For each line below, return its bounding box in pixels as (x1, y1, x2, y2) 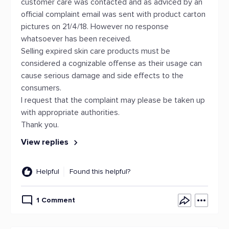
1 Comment (36, 196, 75, 204)
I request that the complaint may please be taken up (21, 95, 205, 105)
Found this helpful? (70, 167, 130, 176)
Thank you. (21, 120, 59, 130)
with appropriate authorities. (21, 107, 120, 118)
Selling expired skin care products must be (21, 46, 170, 56)
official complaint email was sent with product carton (21, 9, 205, 19)
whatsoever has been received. (21, 34, 131, 44)
